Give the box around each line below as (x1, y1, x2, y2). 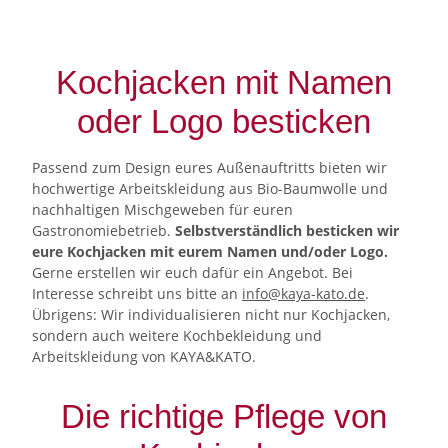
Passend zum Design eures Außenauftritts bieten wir (32, 157, 387, 177)
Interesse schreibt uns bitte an (32, 283, 242, 303)
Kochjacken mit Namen (56, 63, 392, 101)
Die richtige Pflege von (61, 397, 387, 435)
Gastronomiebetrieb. (32, 220, 175, 240)
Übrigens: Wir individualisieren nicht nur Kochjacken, (32, 304, 390, 324)
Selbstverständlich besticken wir (175, 220, 399, 240)
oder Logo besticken (77, 102, 371, 140)
